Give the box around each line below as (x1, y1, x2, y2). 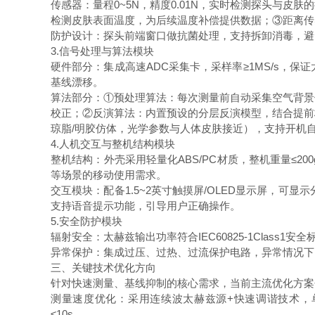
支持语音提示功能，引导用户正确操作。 (51, 200, 246, 212)
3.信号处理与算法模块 (51, 45, 160, 57)
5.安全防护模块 (51, 215, 128, 227)
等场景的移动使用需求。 (51, 169, 172, 181)
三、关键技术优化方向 (51, 262, 162, 274)
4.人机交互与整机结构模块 (51, 138, 181, 150)
